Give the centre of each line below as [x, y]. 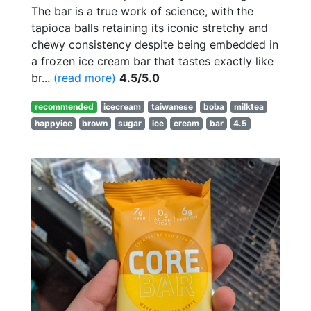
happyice [53, 124]
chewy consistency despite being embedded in [155, 45]
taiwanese [172, 107]
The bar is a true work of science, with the [142, 11]
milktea [249, 107]
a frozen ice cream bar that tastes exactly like [152, 61]
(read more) [85, 78]
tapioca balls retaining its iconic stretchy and [150, 28]
